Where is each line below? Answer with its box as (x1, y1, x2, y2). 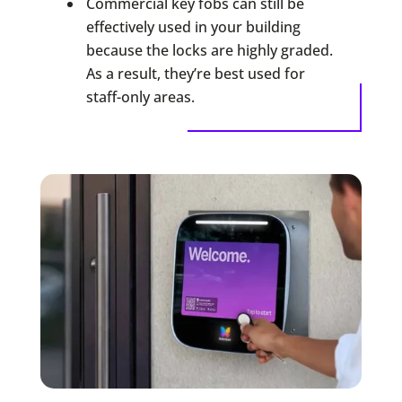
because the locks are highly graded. (85, 39, 333, 60)
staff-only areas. (85, 86, 195, 107)
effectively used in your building (85, 16, 301, 37)
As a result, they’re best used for (85, 63, 305, 83)
